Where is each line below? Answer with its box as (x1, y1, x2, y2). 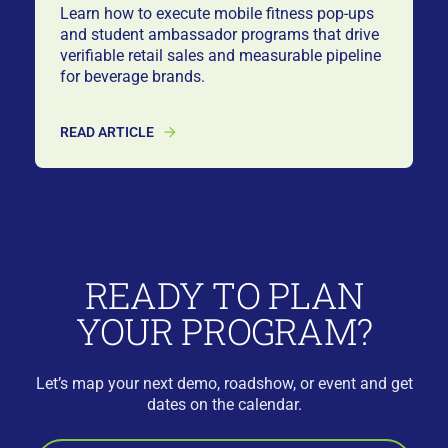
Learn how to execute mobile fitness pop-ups (60, 3, 375, 23)
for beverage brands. (60, 66, 206, 86)
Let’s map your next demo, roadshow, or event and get (35, 374, 413, 394)
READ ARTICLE (60, 124, 155, 141)
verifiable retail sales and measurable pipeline (60, 45, 382, 65)
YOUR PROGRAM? (75, 307, 373, 356)
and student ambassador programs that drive (60, 24, 380, 44)
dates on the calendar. (146, 395, 302, 415)
